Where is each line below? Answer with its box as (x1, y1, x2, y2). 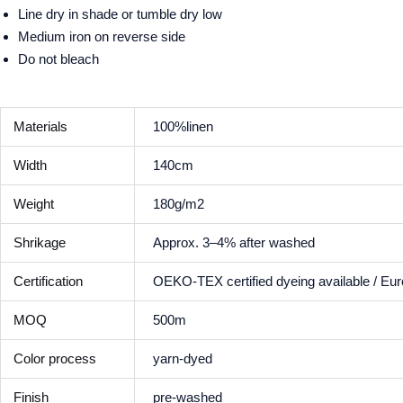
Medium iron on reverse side (18, 29, 185, 45)
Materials (13, 118, 67, 134)
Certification (13, 273, 83, 289)
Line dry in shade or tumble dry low (18, 6, 222, 22)
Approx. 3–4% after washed (153, 234, 316, 250)
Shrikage (13, 234, 66, 250)
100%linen (153, 118, 214, 134)
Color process (13, 350, 96, 366)
